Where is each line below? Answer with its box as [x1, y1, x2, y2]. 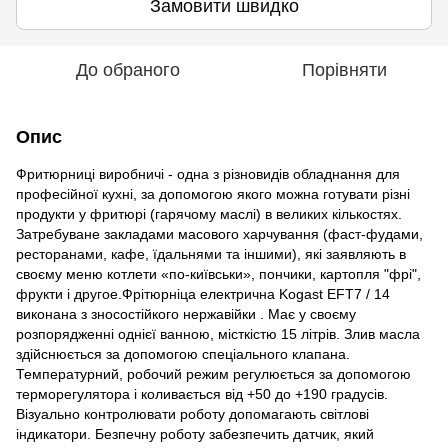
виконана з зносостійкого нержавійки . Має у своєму [16, 306, 356, 322]
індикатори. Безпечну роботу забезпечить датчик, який [16, 426, 374, 442]
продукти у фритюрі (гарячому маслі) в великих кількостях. [16, 206, 402, 222]
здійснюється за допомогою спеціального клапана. [16, 346, 350, 362]
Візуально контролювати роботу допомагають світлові [16, 406, 369, 422]
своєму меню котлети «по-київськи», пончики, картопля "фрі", [16, 266, 421, 282]
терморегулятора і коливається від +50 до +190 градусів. [16, 386, 388, 402]
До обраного [76, 60, 180, 80]
